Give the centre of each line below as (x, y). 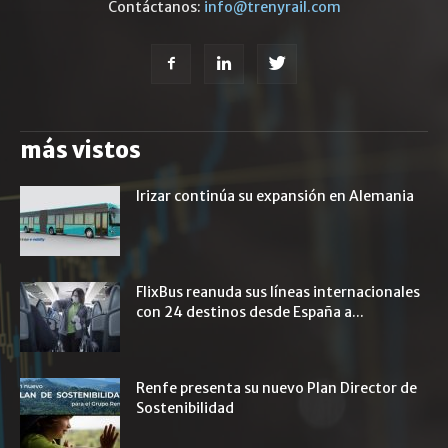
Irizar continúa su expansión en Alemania (275, 196)
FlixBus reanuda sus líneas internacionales (278, 292)
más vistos (80, 150)
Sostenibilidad (185, 408)
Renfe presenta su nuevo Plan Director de (276, 388)
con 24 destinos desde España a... (250, 312)
